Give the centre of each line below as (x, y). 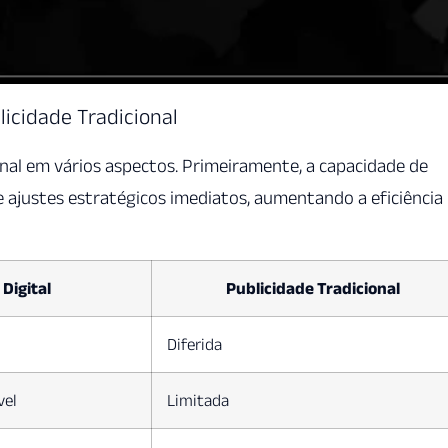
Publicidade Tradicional (312, 287)
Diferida (194, 343)
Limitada (198, 399)
